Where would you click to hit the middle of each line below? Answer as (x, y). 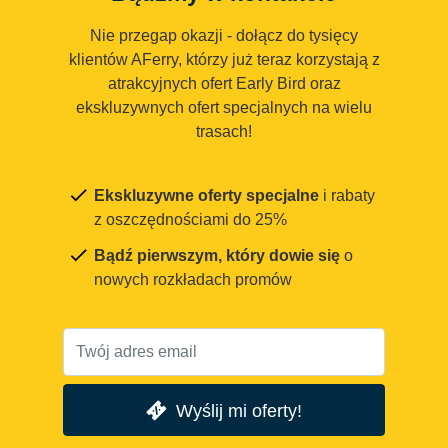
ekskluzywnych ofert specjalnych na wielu (224, 108)
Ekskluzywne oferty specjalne (206, 196)
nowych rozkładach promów (193, 280)
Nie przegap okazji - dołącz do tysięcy (224, 36)
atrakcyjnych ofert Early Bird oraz (224, 84)
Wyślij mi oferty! (238, 410)
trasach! (224, 132)
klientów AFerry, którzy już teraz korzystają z (224, 60)
